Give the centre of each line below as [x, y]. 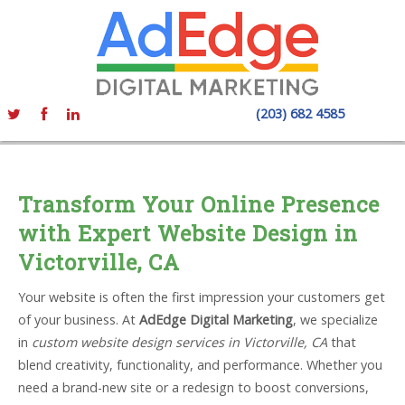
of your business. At [79, 320]
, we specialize [335, 320]
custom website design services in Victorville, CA [179, 342]
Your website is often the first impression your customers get [202, 297]
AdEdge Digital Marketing [216, 320]
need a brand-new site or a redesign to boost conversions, [193, 387]
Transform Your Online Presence [199, 204]
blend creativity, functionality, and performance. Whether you [200, 365]
